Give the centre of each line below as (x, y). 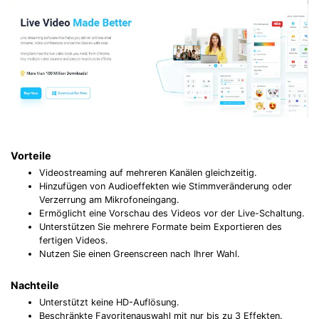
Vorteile (31, 155)
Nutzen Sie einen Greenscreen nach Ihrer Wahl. (141, 254)
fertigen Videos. (74, 241)
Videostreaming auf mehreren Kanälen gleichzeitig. (148, 173)
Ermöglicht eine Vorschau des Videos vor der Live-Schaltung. (172, 214)
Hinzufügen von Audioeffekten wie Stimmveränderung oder (166, 187)
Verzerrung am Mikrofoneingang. (109, 200)
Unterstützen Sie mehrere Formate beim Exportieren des (161, 227)
